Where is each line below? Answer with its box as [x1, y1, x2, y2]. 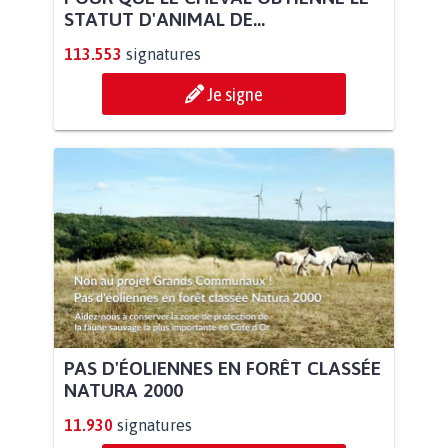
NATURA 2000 [64, 379, 183, 402]
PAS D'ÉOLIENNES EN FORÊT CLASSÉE [64, 357, 381, 380]
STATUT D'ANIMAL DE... [64, 8, 265, 31]
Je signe [207, 83, 263, 106]
